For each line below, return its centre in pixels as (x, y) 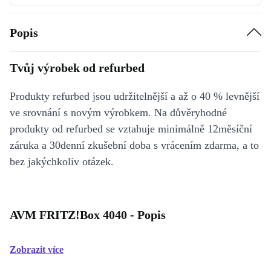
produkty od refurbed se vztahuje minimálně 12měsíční (131, 129)
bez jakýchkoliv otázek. (62, 162)
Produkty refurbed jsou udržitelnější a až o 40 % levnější (135, 96)
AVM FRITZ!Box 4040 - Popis (88, 215)
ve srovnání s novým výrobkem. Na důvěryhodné (118, 113)
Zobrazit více (37, 250)
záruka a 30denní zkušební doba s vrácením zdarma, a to (134, 145)
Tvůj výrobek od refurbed (77, 68)
